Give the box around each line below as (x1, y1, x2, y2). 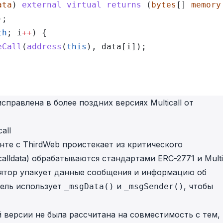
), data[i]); (87, 42, 146, 51)
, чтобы (184, 181, 213, 191)
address (27, 42, 62, 51)
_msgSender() (124, 182, 184, 191)
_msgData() (64, 182, 114, 191)
